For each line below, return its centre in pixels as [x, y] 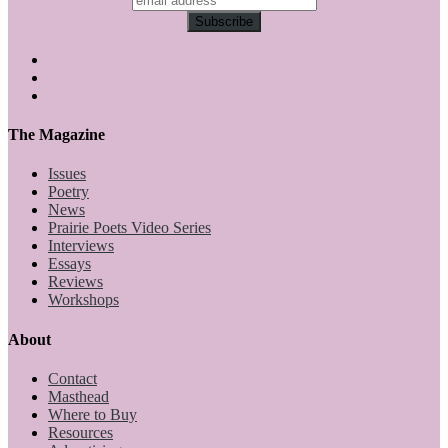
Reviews [75, 282]
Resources [80, 432]
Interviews [81, 246]
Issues [67, 174]
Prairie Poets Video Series [129, 228]
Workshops [83, 300]
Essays [69, 264]
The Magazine [56, 135]
